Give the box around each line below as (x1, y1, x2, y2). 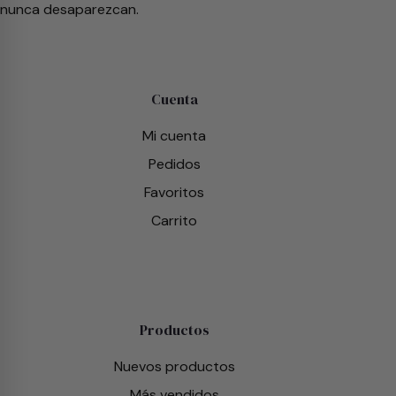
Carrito (151, 211, 198, 230)
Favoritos (144, 183, 205, 202)
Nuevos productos (113, 357, 235, 376)
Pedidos (148, 155, 201, 173)
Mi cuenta (142, 126, 207, 145)
